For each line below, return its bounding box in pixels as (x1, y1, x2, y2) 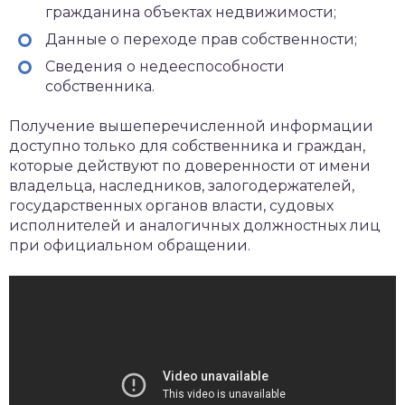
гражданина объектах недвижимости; (45, 4, 336, 21)
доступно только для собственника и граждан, (9, 137, 365, 155)
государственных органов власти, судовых (9, 197, 334, 214)
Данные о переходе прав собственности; (45, 31, 357, 48)
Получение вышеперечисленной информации (9, 118, 373, 135)
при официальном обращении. (9, 237, 250, 254)
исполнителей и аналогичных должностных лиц (9, 217, 381, 234)
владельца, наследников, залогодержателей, (9, 177, 354, 194)
